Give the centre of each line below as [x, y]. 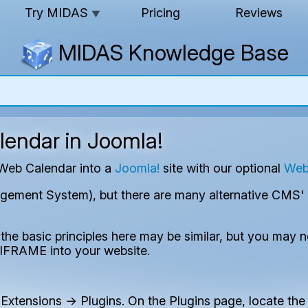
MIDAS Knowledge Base [170, 53]
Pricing [161, 13]
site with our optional [222, 168]
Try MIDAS [58, 13]
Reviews [259, 13]
